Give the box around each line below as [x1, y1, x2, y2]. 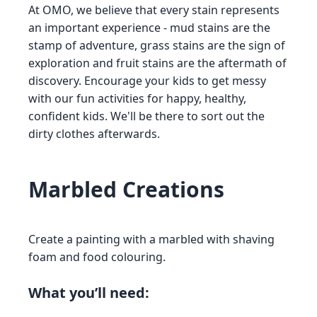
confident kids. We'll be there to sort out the [28, 108, 265, 124]
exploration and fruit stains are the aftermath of [28, 55, 287, 71]
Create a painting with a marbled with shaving [28, 231, 275, 247]
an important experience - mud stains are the [28, 20, 270, 35]
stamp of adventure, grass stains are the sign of [28, 38, 285, 53]
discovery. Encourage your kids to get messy [28, 73, 266, 88]
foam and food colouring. [28, 249, 166, 265]
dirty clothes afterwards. [28, 126, 160, 142]
